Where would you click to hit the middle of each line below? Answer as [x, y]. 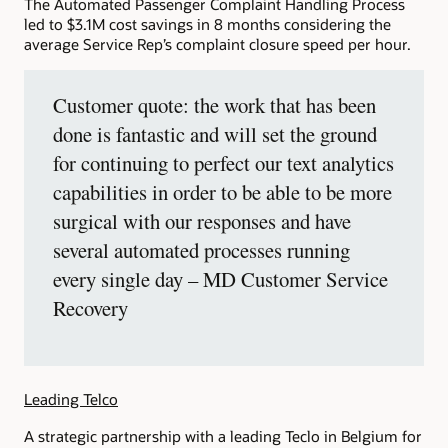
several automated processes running [201, 249]
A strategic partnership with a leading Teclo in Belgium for [223, 435]
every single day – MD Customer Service [220, 278]
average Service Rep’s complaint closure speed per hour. [217, 44]
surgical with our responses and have [202, 220]
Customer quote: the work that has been [214, 104]
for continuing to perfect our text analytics [223, 162]
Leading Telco [71, 399]
